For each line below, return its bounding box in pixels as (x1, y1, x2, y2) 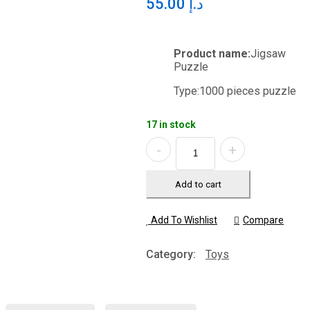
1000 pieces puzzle (199, 84, 297, 98)
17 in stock (146, 119, 197, 131)
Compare (243, 215, 284, 226)
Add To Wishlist (151, 215, 218, 226)
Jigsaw (250, 47, 286, 61)
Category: (146, 248, 199, 262)
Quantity (145, 136, 185, 149)
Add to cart (175, 179, 222, 190)
